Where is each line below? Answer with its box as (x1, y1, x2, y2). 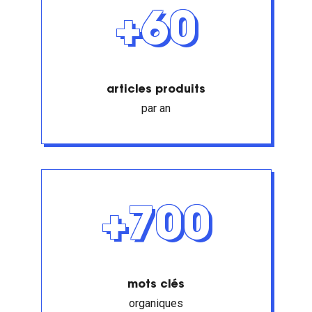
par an (141, 102, 171, 115)
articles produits (107, 84, 205, 95)
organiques (129, 297, 183, 310)
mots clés (127, 279, 185, 290)
